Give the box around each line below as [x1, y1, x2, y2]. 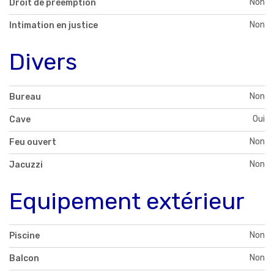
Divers [9, 47, 77, 76]
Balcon [9, 253, 39, 264]
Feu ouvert [9, 136, 56, 147]
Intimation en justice [9, 20, 98, 31]
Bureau [9, 91, 41, 102]
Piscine [9, 231, 40, 242]
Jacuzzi [9, 159, 43, 170]
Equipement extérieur [9, 187, 245, 215]
